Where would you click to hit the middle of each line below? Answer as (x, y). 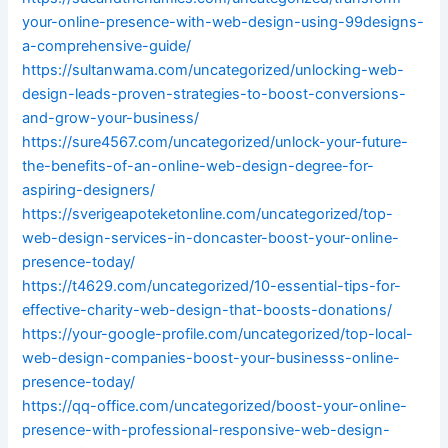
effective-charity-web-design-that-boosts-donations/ (207, 310)
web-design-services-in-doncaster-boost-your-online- (211, 238)
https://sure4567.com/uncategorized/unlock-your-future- (215, 142)
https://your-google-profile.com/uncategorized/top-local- (218, 334)
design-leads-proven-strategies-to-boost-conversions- (214, 94)
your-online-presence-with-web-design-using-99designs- (223, 22)
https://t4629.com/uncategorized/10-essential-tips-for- (212, 286)
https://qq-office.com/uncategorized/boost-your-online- (215, 406)
